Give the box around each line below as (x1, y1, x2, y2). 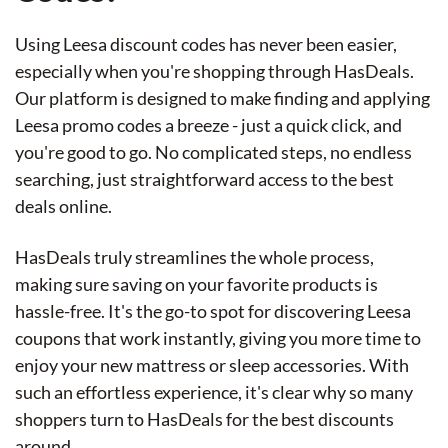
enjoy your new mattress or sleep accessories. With (15, 354, 409, 376)
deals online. (15, 195, 112, 217)
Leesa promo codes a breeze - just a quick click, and (15, 114, 402, 136)
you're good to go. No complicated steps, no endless (15, 141, 412, 163)
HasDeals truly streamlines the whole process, (15, 246, 374, 268)
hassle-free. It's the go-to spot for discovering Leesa (15, 300, 411, 322)
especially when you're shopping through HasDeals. (15, 60, 414, 82)
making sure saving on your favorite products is (15, 273, 378, 295)
